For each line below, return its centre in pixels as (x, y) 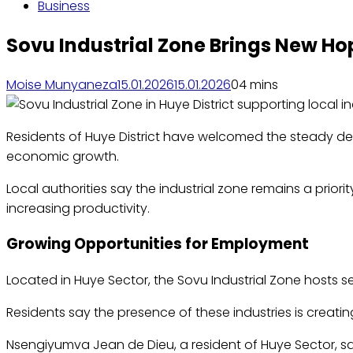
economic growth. (63, 156)
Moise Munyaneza (62, 84)
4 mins (258, 84)
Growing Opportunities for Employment (158, 244)
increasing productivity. (78, 208)
